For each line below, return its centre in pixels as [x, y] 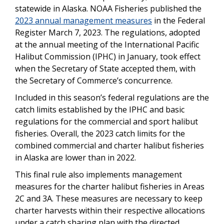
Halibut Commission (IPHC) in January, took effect [108, 56]
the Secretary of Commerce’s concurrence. [95, 80]
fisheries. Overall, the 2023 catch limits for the [100, 133]
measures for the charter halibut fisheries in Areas [110, 186]
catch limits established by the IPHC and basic [100, 109]
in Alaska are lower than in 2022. [75, 157]
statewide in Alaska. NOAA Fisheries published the [108, 8]
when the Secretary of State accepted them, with [105, 68]
